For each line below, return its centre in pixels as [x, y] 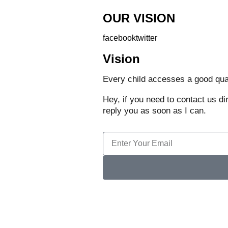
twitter [146, 38]
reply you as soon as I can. [155, 110]
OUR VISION [139, 18]
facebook [119, 38]
